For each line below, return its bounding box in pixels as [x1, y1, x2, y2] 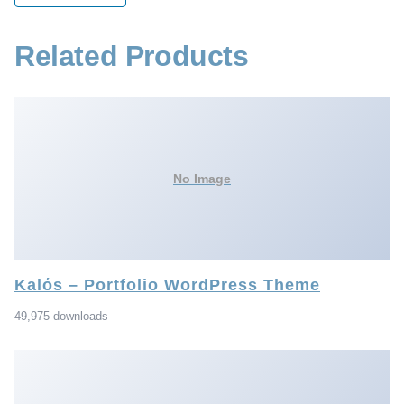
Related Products [14, 39, 249, 72]
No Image [173, 170, 231, 186]
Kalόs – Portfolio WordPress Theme [14, 275, 320, 294]
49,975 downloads [14, 309, 108, 324]
